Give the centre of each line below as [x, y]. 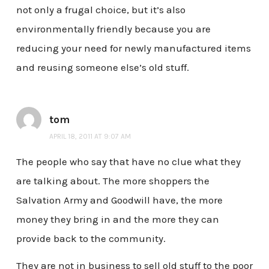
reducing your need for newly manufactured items [133, 48]
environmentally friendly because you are [113, 29]
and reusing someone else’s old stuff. [102, 67]
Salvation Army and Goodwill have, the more [119, 200]
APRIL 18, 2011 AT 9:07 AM [90, 136]
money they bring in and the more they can [117, 219]
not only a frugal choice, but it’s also [101, 10]
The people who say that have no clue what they [128, 161]
